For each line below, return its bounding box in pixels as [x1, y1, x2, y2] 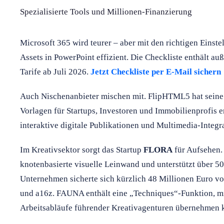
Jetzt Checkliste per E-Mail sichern [90, 66, 221, 76]
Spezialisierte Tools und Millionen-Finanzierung [20, 6, 192, 16]
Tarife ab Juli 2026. [20, 66, 90, 76]
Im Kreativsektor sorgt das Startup [20, 144, 143, 154]
